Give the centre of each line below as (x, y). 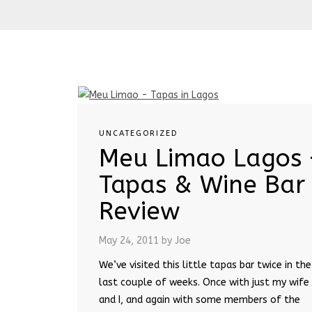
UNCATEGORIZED (138, 133)
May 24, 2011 (129, 240)
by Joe (176, 240)
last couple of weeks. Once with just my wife (204, 282)
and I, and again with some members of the (200, 299)
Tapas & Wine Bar (202, 185)
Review (140, 211)
